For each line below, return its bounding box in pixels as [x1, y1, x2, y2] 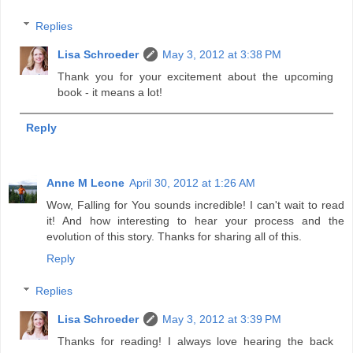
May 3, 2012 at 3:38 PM [162, 47, 282, 61]
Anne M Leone [46, 176, 124, 189]
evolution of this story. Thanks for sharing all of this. [46, 229, 302, 243]
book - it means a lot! [58, 85, 163, 98]
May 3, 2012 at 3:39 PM [162, 313, 282, 326]
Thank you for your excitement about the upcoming [58, 69, 333, 83]
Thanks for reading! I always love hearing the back [58, 335, 333, 348]
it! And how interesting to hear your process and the [46, 214, 344, 227]
